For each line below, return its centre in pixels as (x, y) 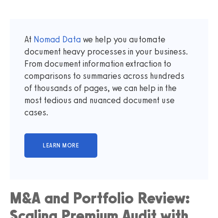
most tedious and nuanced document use (100, 100)
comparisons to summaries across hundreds (104, 76)
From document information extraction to (98, 64)
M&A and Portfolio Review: (100, 198)
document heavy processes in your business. (106, 51)
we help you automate (123, 39)
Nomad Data (57, 39)
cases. (36, 112)
